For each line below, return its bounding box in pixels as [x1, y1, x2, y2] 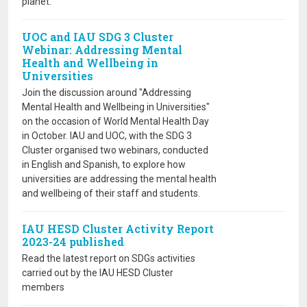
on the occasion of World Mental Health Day [22, 116, 209, 127]
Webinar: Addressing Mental [22, 42, 182, 57]
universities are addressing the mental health [22, 173, 217, 184]
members [22, 282, 64, 293]
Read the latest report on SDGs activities [22, 253, 195, 264]
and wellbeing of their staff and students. [22, 188, 200, 199]
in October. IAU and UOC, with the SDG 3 [22, 130, 192, 141]
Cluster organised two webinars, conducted [22, 145, 208, 156]
